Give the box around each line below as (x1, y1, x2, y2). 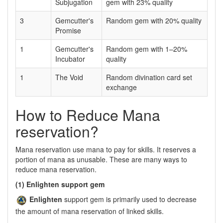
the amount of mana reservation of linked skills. (15, 206, 164, 216)
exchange (106, 82, 137, 92)
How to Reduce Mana (15, 104, 160, 125)
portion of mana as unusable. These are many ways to (15, 154, 187, 164)
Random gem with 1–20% (106, 43, 187, 54)
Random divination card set (106, 72, 192, 82)
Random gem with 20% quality (106, 15, 202, 25)
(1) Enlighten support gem (15, 179, 105, 189)
